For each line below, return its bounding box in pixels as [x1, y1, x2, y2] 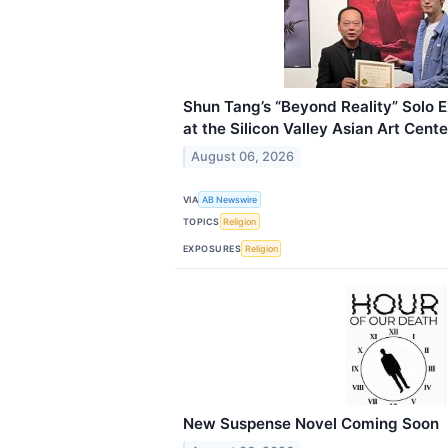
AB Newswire [202, 194, 258, 206]
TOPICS [183, 215, 220, 227]
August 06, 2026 [191, 148, 295, 164]
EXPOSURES [183, 242, 242, 254]
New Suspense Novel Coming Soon [183, 413, 439, 433]
